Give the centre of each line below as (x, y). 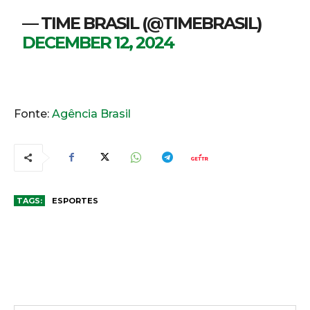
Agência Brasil (91, 113)
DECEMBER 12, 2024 (98, 42)
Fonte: (33, 113)
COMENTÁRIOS (153, 248)
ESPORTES (75, 200)
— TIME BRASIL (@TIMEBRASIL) (142, 23)
